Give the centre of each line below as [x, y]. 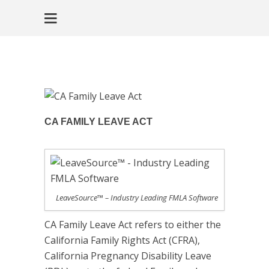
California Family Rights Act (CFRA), [122, 240]
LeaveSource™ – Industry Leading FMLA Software [137, 197]
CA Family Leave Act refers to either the [133, 224]
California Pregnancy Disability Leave [128, 255]
